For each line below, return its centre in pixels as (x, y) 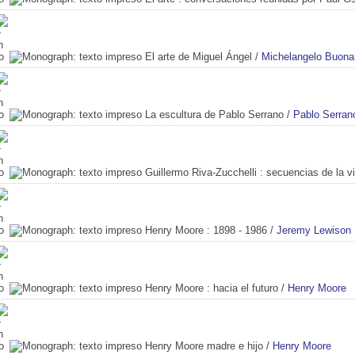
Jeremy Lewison (314, 230)
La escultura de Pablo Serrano (214, 114)
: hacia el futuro (241, 288)
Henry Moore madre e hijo (204, 345)
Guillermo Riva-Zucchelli (201, 172)
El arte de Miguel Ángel (198, 56)
